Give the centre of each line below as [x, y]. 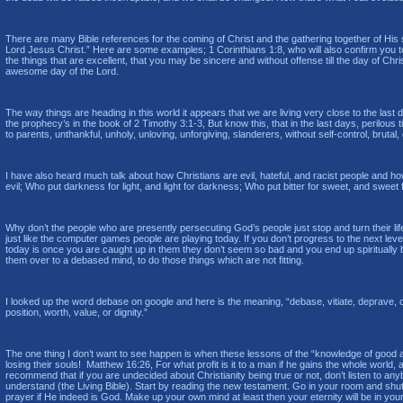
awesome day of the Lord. [62, 71]
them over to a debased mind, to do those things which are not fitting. [155, 260]
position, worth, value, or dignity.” [76, 312]
